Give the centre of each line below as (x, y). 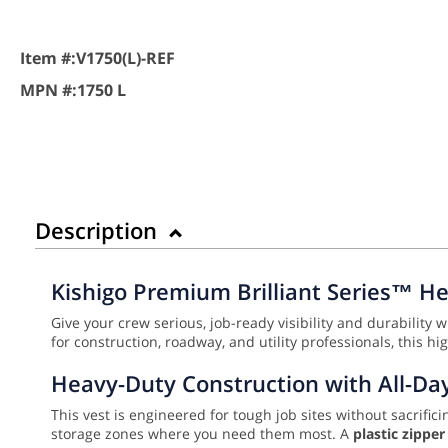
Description (99, 229)
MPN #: (48, 89)
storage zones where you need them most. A (202, 433)
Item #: (48, 57)
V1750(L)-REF (125, 57)
